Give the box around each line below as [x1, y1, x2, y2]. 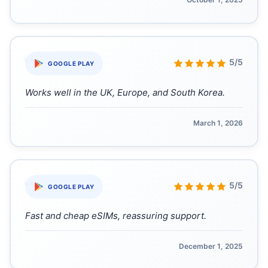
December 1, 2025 [179, 242, 243, 251]
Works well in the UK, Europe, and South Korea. [25, 87, 225, 98]
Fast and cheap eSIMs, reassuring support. [25, 210, 206, 221]
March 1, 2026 [193, 118, 243, 127]
